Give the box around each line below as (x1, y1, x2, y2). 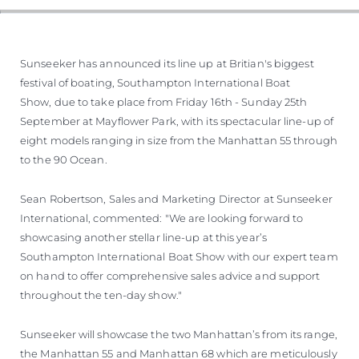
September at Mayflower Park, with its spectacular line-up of (20, 114, 334, 127)
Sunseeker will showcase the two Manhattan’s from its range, (20, 327, 337, 341)
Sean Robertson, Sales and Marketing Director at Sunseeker (20, 192, 333, 205)
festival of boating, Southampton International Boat (20, 75, 291, 89)
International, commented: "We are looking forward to (20, 211, 304, 224)
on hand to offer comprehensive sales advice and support (20, 268, 321, 282)
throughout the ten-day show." (20, 288, 182, 301)
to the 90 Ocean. (20, 152, 107, 166)
